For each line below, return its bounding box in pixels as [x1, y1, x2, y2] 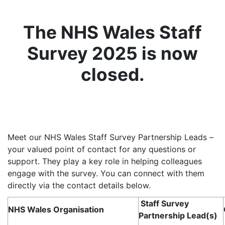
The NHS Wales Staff [23, 22, 202, 44]
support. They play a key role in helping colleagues [8, 156, 202, 167]
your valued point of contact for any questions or [8, 144, 196, 155]
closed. [81, 64, 144, 86]
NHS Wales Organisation [8, 204, 104, 215]
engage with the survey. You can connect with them [8, 168, 204, 179]
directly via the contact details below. [8, 180, 151, 191]
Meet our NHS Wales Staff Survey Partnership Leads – [8, 132, 213, 143]
